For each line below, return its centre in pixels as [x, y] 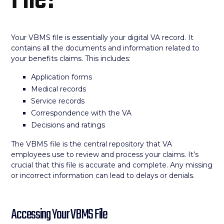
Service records [58, 101]
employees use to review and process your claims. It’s [105, 154]
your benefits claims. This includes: [71, 58]
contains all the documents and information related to [105, 48]
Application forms [62, 77]
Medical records [59, 89]
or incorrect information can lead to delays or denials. [103, 175]
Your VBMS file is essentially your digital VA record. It [102, 37]
